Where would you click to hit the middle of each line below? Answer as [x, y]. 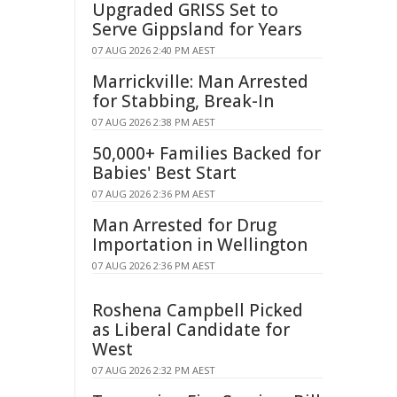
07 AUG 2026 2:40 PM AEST [154, 50]
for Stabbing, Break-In [183, 101]
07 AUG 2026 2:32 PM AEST [154, 370]
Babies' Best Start [164, 173]
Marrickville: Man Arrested [200, 82]
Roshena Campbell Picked [198, 310]
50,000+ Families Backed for [206, 153]
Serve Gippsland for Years [197, 29]
